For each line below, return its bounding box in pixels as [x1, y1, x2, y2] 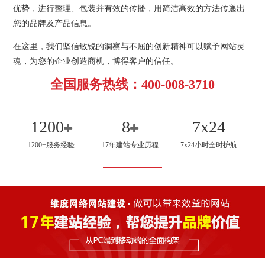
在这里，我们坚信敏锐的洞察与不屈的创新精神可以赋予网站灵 [13, 42, 245, 51]
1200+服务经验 [28, 140, 75, 149]
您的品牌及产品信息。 [13, 19, 96, 28]
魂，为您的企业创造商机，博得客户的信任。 [13, 57, 179, 66]
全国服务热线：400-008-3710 [50, 77, 215, 92]
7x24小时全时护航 [180, 140, 237, 149]
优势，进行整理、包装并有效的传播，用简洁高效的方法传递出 [13, 4, 245, 14]
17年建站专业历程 [101, 140, 159, 149]
